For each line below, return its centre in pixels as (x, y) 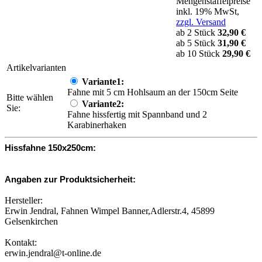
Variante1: (103, 82)
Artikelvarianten (36, 68)
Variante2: (103, 104)
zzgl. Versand (201, 22)
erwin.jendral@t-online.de (53, 253)
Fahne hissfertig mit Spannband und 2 (137, 114)
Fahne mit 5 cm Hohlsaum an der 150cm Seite (153, 92)
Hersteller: (24, 200)
